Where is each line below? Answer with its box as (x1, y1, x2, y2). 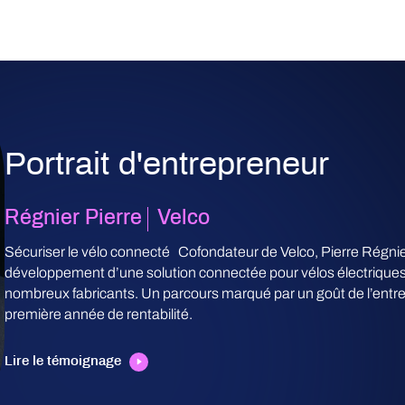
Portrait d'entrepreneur (5, 151, 329, 182)
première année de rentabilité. (5, 306, 193, 322)
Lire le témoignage (5, 355, 121, 368)
